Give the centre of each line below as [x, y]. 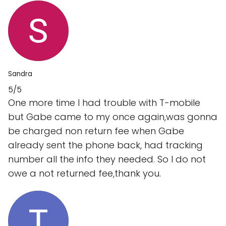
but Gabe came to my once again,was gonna [113, 117]
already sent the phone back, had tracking [105, 145]
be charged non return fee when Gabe [96, 131]
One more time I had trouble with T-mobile [104, 102]
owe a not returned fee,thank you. [84, 173]
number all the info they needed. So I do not [107, 159]
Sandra [20, 74]
